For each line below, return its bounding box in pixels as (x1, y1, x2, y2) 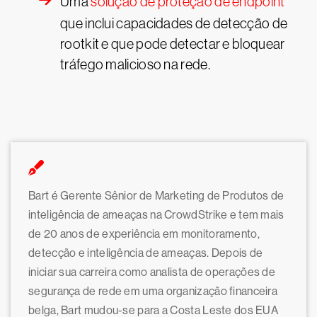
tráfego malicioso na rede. (60, 57, 210, 72)
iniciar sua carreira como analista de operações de (28, 265, 275, 279)
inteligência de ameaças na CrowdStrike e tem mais (28, 208, 284, 221)
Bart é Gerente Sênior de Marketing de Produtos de (28, 189, 284, 202)
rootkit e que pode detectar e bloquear (60, 36, 285, 52)
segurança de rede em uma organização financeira (28, 284, 278, 298)
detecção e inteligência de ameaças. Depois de (28, 246, 263, 260)
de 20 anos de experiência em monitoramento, (28, 227, 260, 241)
